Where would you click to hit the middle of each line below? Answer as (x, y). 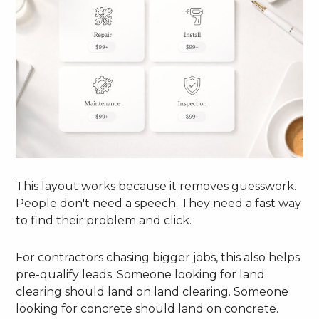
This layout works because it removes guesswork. (156, 186)
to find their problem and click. (104, 220)
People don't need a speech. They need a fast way (159, 203)
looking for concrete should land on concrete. (147, 308)
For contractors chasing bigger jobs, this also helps (158, 257)
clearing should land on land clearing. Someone (152, 291)
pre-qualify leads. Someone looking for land (141, 274)
